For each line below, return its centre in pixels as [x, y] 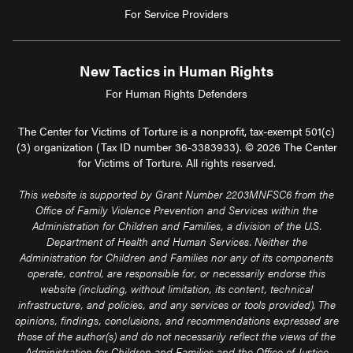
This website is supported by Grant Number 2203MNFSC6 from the [176, 193]
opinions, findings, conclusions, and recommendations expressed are [176, 320]
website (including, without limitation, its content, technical [176, 288]
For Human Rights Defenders [176, 93]
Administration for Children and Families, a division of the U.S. [176, 225]
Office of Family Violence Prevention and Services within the [176, 209]
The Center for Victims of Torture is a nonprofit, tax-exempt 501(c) [176, 130]
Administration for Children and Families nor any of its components [176, 256]
